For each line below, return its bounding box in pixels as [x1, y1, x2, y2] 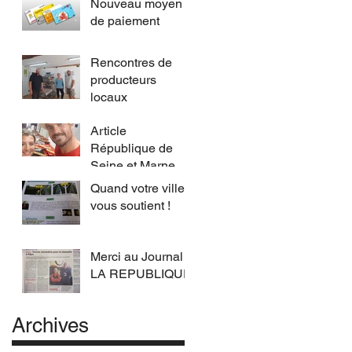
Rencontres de [90, 55, 172, 70]
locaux [90, 90, 127, 104]
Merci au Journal [90, 249, 183, 264]
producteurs [90, 72, 156, 87]
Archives [12, 313, 89, 337]
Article [90, 123, 126, 138]
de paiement [90, 13, 159, 28]
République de [90, 141, 173, 156]
